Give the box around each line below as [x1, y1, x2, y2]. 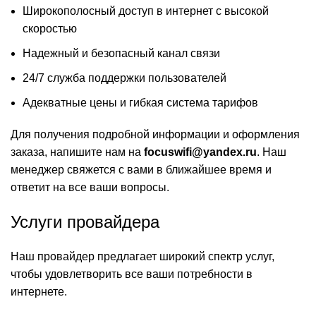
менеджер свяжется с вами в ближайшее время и [11, 163, 272, 176]
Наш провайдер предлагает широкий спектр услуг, [11, 250, 274, 262]
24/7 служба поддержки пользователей [23, 71, 226, 84]
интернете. [11, 285, 67, 298]
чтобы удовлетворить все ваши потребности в [11, 267, 253, 280]
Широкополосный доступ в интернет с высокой [23, 4, 269, 17]
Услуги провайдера [11, 212, 159, 231]
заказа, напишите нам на [11, 145, 144, 158]
